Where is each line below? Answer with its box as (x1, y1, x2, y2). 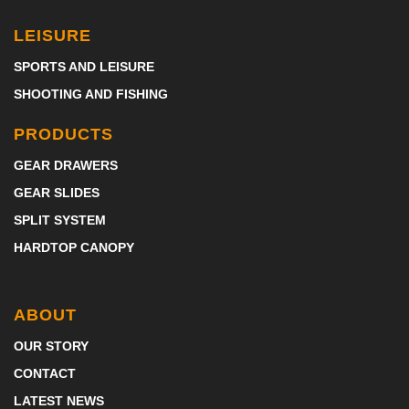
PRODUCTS (14, 125, 113, 143)
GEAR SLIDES (14, 185, 100, 200)
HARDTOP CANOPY (14, 240, 134, 255)
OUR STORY (14, 339, 89, 353)
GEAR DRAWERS (14, 158, 118, 173)
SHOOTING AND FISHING (14, 87, 168, 101)
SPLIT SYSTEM (14, 213, 106, 227)
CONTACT (14, 366, 76, 381)
